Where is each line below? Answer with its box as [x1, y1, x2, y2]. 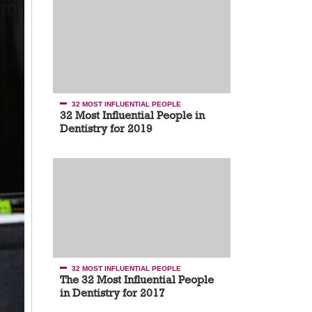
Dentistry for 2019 [60, 122, 153, 136]
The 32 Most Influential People [60, 273, 214, 287]
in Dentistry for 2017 [60, 286, 165, 300]
